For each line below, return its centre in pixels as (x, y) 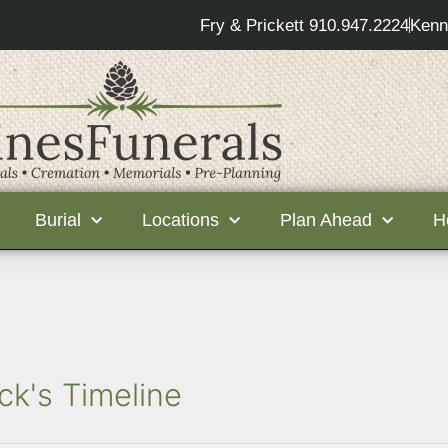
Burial (58, 220)
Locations (180, 220)
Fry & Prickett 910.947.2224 (304, 25)
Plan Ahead (326, 220)
